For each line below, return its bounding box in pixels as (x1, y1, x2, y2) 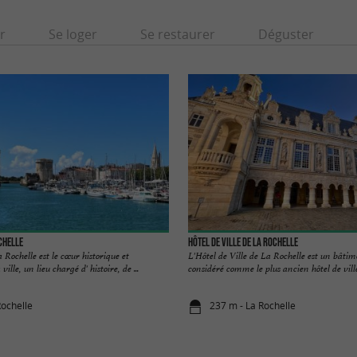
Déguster (257, 25, 314, 43)
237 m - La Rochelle (210, 298, 296, 312)
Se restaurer (139, 25, 215, 43)
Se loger (48, 25, 97, 43)
